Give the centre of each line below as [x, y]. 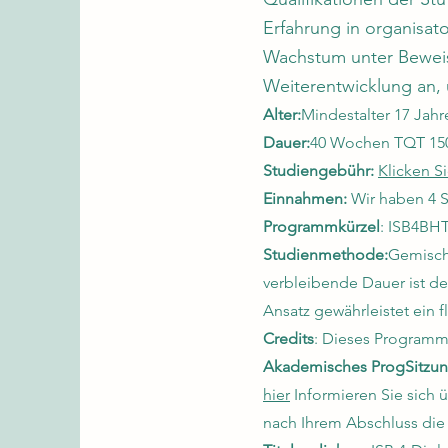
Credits [288, 338]
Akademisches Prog [334, 366]
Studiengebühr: [318, 170]
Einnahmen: [305, 198]
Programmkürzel [321, 226]
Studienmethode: [325, 254]
